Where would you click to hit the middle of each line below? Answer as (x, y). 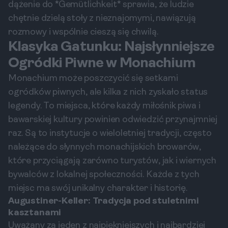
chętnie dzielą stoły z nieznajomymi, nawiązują (102, 19)
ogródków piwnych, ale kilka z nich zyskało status (108, 92)
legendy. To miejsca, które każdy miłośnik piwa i (104, 106)
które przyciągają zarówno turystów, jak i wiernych (112, 161)
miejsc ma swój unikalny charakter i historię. (98, 189)
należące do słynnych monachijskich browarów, (105, 147)
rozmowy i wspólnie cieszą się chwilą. (83, 32)
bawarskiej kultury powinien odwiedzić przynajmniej (113, 120)
